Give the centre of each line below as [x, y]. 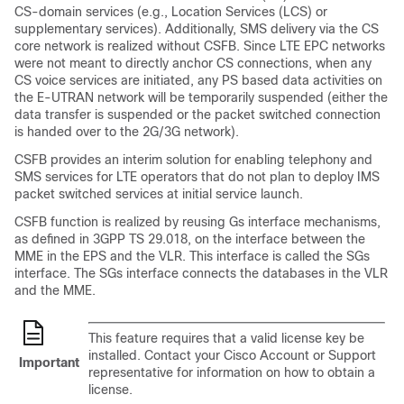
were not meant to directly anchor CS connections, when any [193, 63]
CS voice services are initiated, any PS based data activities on [198, 80]
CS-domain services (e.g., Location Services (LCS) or [171, 12]
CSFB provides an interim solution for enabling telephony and [193, 160]
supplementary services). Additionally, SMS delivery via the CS [197, 29]
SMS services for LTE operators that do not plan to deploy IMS [197, 177]
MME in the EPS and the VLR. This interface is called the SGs [192, 256]
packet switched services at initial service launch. [159, 194]
